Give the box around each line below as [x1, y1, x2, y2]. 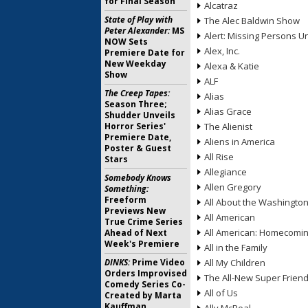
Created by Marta [104, 289, 181, 301]
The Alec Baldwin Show [204, 14, 300, 27]
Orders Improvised [104, 267, 187, 279]
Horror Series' [104, 120, 166, 132]
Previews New [104, 205, 166, 217]
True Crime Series [104, 216, 183, 228]
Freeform [104, 194, 146, 206]
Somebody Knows [104, 172, 171, 184]
